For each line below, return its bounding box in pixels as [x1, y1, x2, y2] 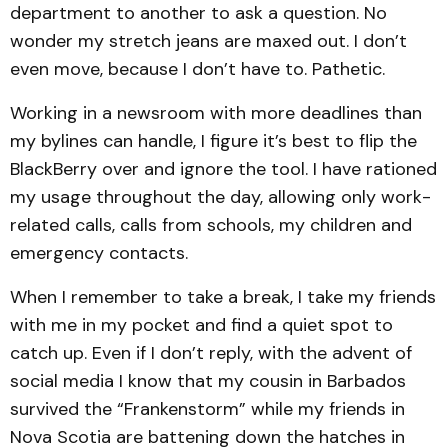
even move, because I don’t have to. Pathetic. [10, 57, 385, 81]
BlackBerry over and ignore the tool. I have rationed [10, 157, 437, 181]
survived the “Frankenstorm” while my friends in [10, 397, 405, 421]
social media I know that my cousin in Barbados [10, 369, 406, 393]
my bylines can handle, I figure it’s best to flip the [10, 129, 417, 153]
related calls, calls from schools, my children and [10, 213, 412, 237]
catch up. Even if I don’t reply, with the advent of [10, 341, 412, 365]
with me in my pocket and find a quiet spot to [10, 313, 393, 337]
